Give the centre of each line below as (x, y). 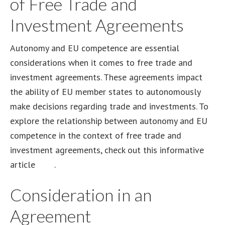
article (24, 164)
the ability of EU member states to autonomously (105, 92)
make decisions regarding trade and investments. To (109, 106)
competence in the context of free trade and (96, 135)
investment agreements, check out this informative (107, 150)
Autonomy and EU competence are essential (95, 48)
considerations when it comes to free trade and (101, 63)
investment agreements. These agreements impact (106, 77)
